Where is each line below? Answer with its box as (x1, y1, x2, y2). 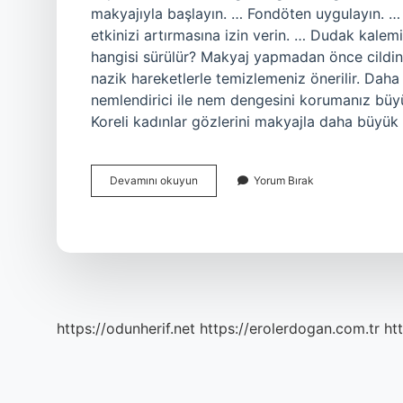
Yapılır (197, 221, 228, 235)
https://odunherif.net (57, 319, 195, 337)
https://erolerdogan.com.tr (200, 319, 380, 337)
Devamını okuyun (110, 174, 198, 187)
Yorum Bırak (254, 174, 314, 187)
